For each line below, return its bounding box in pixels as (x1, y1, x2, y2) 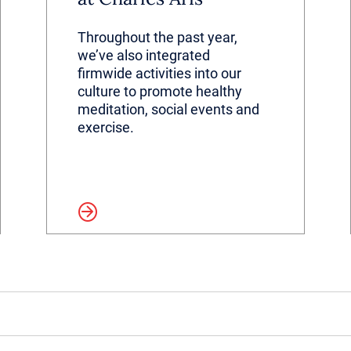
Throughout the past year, (77, 29, 237, 45)
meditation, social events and (77, 101, 259, 118)
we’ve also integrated (77, 47, 210, 63)
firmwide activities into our (77, 65, 241, 81)
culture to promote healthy (77, 83, 242, 100)
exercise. (77, 119, 134, 136)
